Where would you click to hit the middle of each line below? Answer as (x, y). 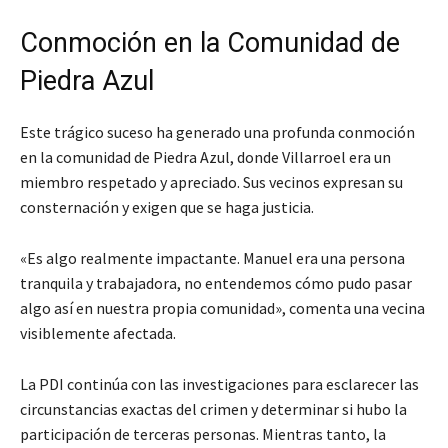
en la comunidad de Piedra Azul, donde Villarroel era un (205, 157)
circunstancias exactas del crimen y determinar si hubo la (213, 409)
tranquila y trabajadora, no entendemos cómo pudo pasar (216, 283)
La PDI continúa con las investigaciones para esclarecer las (219, 384)
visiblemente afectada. (98, 333)
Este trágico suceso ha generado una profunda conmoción (217, 132)
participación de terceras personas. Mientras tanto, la (203, 434)
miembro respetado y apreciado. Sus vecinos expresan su (211, 182)
